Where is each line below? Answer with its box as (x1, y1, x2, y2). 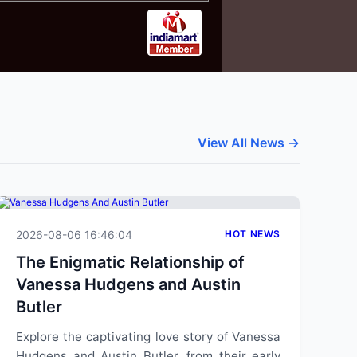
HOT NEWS (225, 228, 280, 240)
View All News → (198, 135, 300, 151)
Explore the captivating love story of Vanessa (16, 329, 280, 344)
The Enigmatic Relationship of (16, 253, 245, 272)
